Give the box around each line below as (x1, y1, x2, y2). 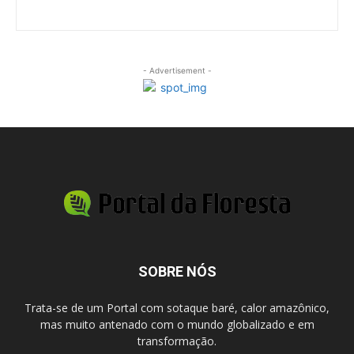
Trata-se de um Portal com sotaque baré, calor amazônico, (24, 299, 330, 315)
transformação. (137, 333, 217, 348)
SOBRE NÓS (137, 262, 217, 280)
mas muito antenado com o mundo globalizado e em (40, 316, 314, 332)
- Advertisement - (142, 65, 212, 75)
